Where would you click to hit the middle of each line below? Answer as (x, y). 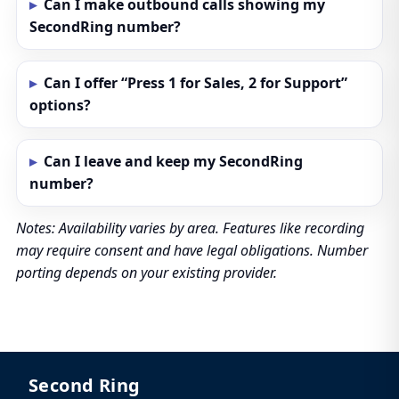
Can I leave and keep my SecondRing (173, 161)
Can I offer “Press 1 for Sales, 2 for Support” (195, 83)
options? (60, 105)
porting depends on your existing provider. (146, 273)
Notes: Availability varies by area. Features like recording (190, 228)
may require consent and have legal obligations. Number (191, 250)
